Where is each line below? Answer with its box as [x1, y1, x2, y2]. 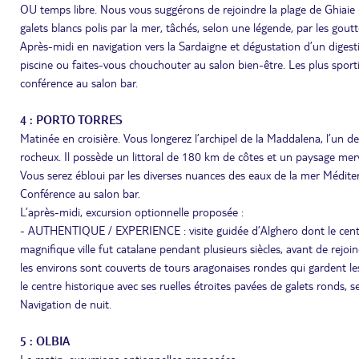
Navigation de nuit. [20, 296, 111, 311]
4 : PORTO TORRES [20, 112, 123, 127]
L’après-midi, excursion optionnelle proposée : [20, 204, 244, 219]
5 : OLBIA [20, 333, 70, 348]
